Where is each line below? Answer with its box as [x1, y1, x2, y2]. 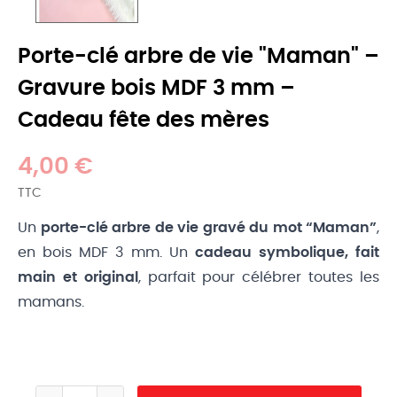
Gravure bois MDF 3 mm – [18, 77, 295, 99]
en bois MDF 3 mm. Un [18, 245, 195, 260]
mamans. [18, 294, 84, 309]
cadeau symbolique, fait [194, 245, 379, 260]
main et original [18, 269, 138, 284]
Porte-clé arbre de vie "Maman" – [18, 45, 379, 67]
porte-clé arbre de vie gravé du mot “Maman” [40, 220, 377, 235]
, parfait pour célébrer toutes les [137, 269, 380, 284]
